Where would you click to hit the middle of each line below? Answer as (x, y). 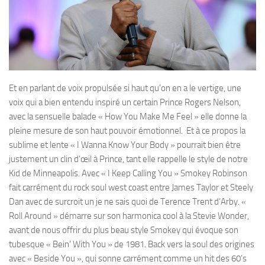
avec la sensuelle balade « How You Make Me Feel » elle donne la (128, 116)
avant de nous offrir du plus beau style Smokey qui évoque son (124, 230)
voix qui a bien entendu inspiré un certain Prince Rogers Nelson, (125, 102)
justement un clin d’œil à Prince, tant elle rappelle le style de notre (128, 159)
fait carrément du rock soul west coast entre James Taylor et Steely (131, 187)
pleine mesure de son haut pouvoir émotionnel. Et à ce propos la (127, 130)
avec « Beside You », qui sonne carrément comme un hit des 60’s (128, 258)
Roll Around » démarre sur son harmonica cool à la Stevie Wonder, (129, 216)
